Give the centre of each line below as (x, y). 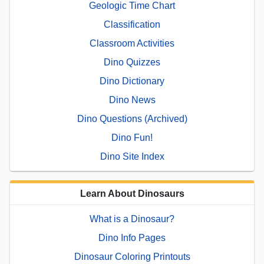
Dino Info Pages (132, 237)
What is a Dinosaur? (132, 219)
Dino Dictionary (132, 81)
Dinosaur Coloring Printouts (132, 256)
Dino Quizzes (132, 62)
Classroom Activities (132, 43)
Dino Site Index (132, 156)
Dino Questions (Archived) (132, 118)
